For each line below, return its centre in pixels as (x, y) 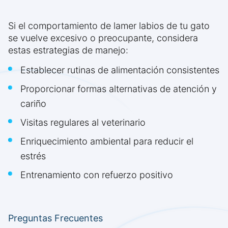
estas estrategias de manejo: (68, 50)
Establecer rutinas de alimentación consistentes (120, 70)
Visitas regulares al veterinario (83, 123)
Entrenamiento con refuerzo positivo (97, 175)
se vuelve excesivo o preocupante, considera (103, 38)
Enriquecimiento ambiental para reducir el (107, 141)
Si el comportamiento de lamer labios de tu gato (109, 26)
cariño (33, 104)
